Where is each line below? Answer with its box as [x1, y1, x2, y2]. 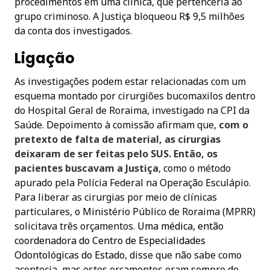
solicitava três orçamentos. [14, 219, 137, 233]
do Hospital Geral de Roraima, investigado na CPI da [14, 103, 250, 117]
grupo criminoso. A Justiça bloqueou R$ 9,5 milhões [14, 9, 245, 23]
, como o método [159, 161, 231, 175]
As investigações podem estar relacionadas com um [14, 74, 246, 88]
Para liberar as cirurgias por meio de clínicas [14, 190, 217, 204]
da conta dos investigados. [14, 24, 132, 37]
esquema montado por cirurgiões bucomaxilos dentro [14, 89, 256, 102]
